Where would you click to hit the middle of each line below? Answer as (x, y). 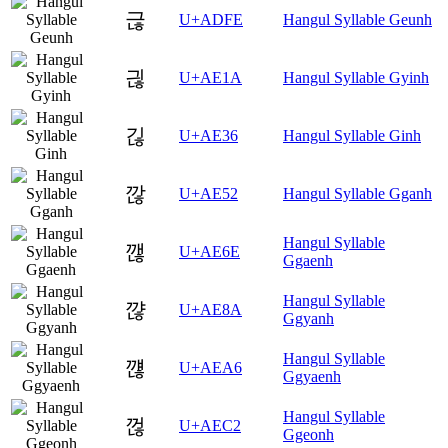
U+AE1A (210, 78)
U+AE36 (208, 136)
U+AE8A (210, 310)
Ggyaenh (312, 377)
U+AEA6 (210, 368)
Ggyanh (308, 319)
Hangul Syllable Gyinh (356, 78)
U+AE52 (208, 194)
